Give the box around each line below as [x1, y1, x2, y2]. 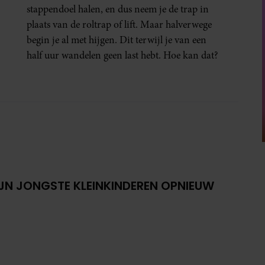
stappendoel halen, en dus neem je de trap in [27, 2, 209, 16]
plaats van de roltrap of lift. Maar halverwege [27, 17, 212, 31]
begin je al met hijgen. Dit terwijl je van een [27, 33, 207, 47]
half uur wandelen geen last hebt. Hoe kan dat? [27, 48, 219, 62]
